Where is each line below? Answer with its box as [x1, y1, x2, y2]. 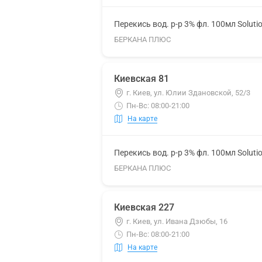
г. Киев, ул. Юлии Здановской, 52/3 [126, 88, 250, 97]
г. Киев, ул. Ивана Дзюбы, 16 [126, 217, 227, 226]
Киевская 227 [114, 202, 174, 213]
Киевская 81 [114, 73, 169, 84]
